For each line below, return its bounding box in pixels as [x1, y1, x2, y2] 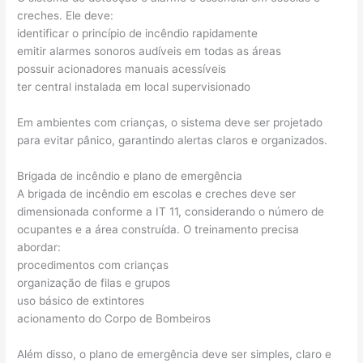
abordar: [17, 241, 62, 254]
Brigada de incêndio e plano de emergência [17, 169, 243, 183]
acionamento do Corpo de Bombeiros [17, 312, 211, 326]
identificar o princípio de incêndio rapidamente [17, 27, 258, 41]
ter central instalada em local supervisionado [17, 80, 251, 94]
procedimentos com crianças [17, 258, 169, 272]
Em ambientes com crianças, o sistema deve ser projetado [17, 116, 323, 130]
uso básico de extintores [17, 294, 145, 308]
